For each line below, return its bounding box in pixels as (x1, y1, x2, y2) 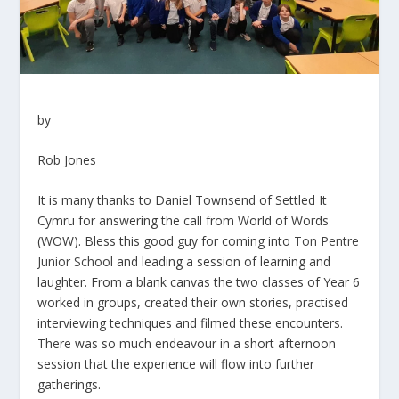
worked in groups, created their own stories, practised (37, 294, 349, 312)
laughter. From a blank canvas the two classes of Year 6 (37, 273, 361, 291)
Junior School (37, 253, 114, 271)
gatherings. (37, 376, 102, 394)
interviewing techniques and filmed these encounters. (37, 314, 344, 332)
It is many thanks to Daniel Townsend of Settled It (37, 191, 328, 209)
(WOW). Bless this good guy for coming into (37, 232, 295, 250)
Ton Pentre (294, 232, 360, 250)
